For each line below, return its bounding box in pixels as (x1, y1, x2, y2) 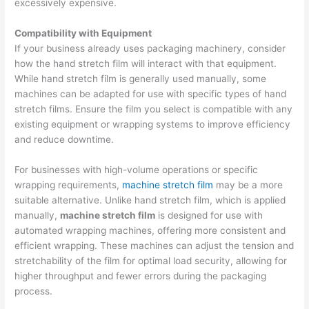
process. (14, 285, 53, 297)
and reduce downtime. (14, 134, 114, 146)
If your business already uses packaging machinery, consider (14, 43, 286, 54)
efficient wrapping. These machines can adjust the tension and (14, 239, 295, 251)
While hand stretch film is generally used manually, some (14, 73, 267, 85)
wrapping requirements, (14, 179, 123, 190)
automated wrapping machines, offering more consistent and (14, 224, 286, 236)
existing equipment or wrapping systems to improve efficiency (14, 119, 291, 130)
